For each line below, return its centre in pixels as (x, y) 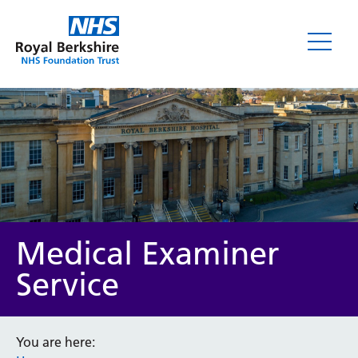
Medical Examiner (148, 254)
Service (68, 285)
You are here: (56, 342)
